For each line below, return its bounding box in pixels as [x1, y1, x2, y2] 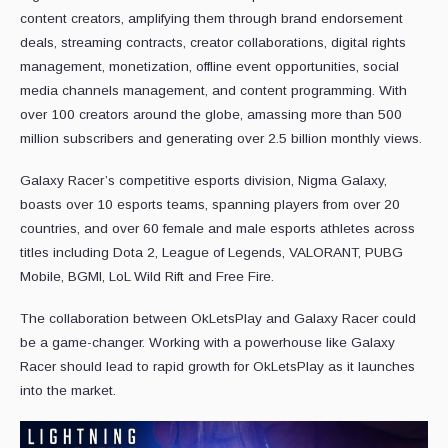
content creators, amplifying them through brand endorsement [20, 11, 403, 27]
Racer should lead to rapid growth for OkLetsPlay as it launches [20, 359, 415, 375]
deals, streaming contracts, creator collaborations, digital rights [20, 35, 406, 51]
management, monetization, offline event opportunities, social [20, 59, 399, 75]
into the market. [20, 383, 116, 399]
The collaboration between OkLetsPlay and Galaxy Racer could [20, 311, 416, 327]
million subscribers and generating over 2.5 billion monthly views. [20, 131, 422, 147]
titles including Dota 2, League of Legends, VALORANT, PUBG [20, 245, 403, 261]
